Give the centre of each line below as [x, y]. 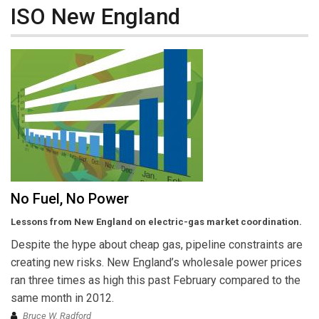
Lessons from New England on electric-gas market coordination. [156, 222]
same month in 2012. [62, 298]
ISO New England [95, 16]
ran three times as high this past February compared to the [156, 281]
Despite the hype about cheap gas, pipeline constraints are [157, 245]
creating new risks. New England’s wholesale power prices [156, 263]
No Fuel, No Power [70, 199]
